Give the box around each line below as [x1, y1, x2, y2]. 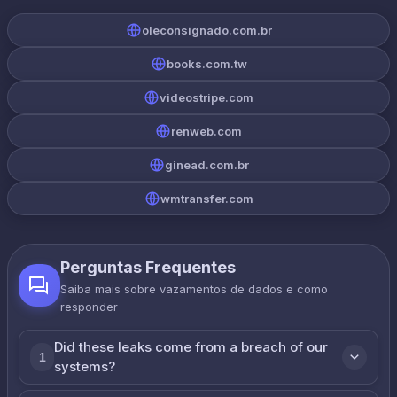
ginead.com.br [164, 158, 249, 172]
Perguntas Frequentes [59, 258, 236, 276]
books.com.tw [166, 57, 247, 71]
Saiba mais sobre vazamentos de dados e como [59, 282, 328, 296]
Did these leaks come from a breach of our [54, 339, 329, 355]
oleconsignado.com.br [141, 23, 272, 37]
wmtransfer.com [160, 191, 253, 206]
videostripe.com [160, 90, 253, 105]
